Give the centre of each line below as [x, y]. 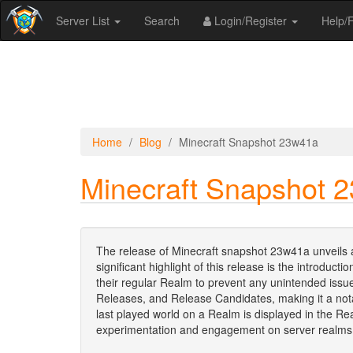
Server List [84, 20]
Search [162, 20]
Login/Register [251, 20]
